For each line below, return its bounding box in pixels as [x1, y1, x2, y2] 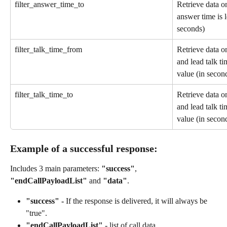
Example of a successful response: [10, 142, 160, 154]
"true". [26, 208, 47, 217]
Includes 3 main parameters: [10, 164, 101, 173]
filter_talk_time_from [15, 45, 82, 54]
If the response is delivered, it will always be [66, 196, 209, 205]
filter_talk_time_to [15, 90, 73, 99]
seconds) [177, 24, 205, 33]
